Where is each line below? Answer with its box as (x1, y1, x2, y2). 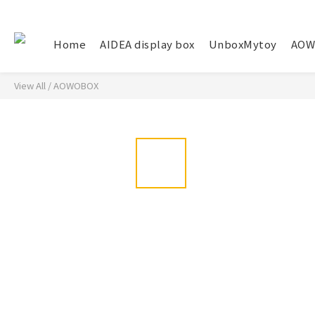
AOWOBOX (53, 79, 98, 92)
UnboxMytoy (208, 37, 277, 51)
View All (14, 79, 46, 92)
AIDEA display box (100, 37, 195, 51)
